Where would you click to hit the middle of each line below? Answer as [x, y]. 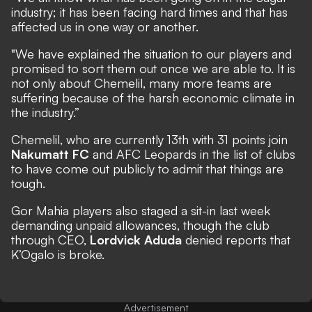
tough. [28, 183]
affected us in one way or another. [105, 26]
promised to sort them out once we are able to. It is [153, 68]
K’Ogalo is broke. [58, 254]
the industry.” [45, 112]
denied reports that [236, 240]
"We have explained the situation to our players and [151, 54]
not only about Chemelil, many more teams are [141, 83]
